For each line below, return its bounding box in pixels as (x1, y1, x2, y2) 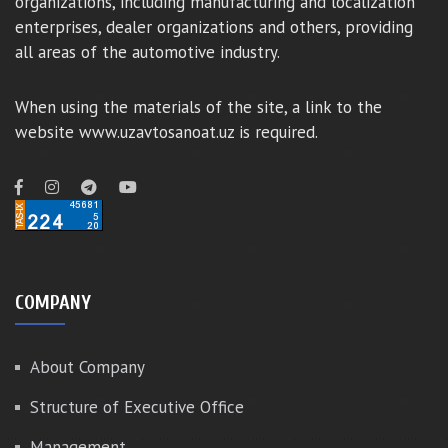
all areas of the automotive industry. (15, 41, 280, 63)
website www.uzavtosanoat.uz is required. (15, 121, 318, 143)
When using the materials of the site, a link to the (15, 96, 382, 118)
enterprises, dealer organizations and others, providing (15, 16, 413, 38)
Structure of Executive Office (30, 396, 244, 418)
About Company (30, 356, 145, 378)
